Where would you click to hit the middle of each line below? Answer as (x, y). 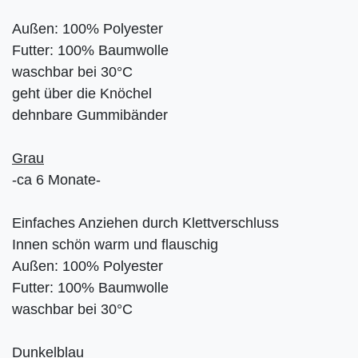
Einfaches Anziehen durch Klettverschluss (145, 223)
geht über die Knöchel (82, 93)
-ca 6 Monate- (56, 179)
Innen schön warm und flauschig (115, 244)
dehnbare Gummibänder (90, 115)
